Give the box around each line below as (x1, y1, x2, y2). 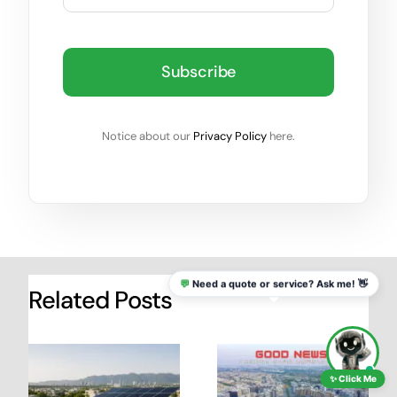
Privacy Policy (193, 128, 267, 144)
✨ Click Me (329, 373, 377, 384)
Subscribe (160, 61, 237, 83)
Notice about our (102, 128, 193, 144)
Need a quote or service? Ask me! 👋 (190, 280, 368, 293)
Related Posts (27, 284, 173, 316)
